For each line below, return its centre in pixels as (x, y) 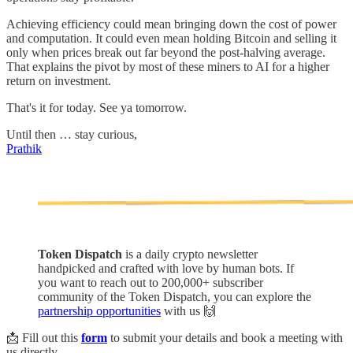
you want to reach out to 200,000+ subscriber (150, 282)
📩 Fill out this (44, 337)
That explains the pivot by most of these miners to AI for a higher (168, 66)
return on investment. (59, 80)
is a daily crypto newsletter (190, 254)
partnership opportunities (99, 310)
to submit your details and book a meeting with (225, 337)
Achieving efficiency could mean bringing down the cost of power (171, 24)
